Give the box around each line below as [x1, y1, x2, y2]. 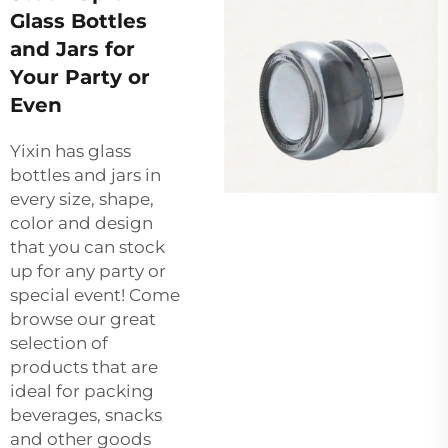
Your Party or [10, 64, 150, 89]
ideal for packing [10, 380, 154, 401]
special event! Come [10, 284, 180, 305]
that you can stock [10, 236, 165, 257]
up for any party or [10, 260, 166, 281]
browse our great [10, 308, 156, 329]
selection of [10, 332, 108, 353]
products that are [10, 356, 158, 377]
